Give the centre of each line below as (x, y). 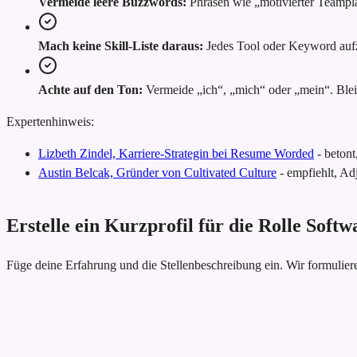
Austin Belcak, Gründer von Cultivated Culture (157, 173)
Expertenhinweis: (50, 122)
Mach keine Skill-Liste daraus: (121, 46)
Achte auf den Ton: (90, 90)
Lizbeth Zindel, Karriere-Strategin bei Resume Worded (176, 154)
